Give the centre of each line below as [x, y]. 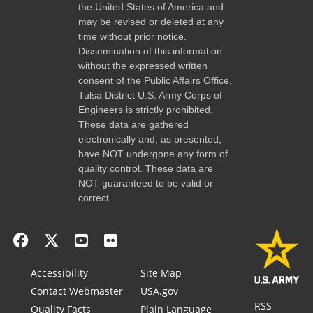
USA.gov [160, 291]
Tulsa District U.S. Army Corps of [150, 95]
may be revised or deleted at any [151, 21]
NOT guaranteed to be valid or [146, 183]
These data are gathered [133, 124]
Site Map [161, 272]
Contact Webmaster [77, 291]
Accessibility [60, 272]
